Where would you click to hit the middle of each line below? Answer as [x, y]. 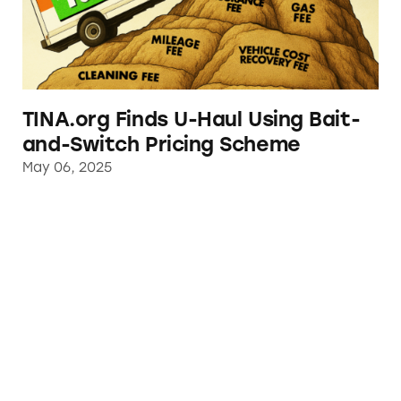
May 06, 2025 [67, 167]
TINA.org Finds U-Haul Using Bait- [191, 119]
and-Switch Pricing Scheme [161, 144]
